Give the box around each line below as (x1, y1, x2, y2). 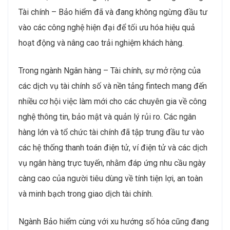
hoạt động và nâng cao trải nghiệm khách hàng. (18, 37, 184, 48)
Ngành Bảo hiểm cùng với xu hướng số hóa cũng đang (18, 216, 209, 226)
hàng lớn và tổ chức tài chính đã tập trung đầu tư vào (18, 127, 204, 137)
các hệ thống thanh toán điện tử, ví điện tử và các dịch (18, 142, 207, 152)
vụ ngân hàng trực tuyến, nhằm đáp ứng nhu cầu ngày (18, 158, 206, 168)
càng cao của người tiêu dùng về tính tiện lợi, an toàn (18, 173, 203, 183)
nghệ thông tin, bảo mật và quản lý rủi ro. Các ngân (18, 111, 196, 122)
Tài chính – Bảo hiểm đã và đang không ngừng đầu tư (18, 7, 207, 17)
